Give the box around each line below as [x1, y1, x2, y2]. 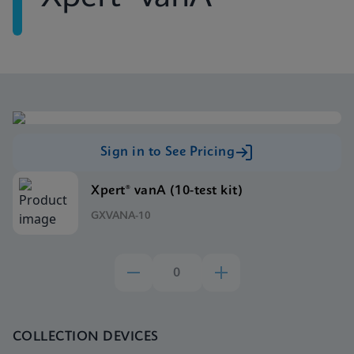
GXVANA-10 [91, 210, 152, 221]
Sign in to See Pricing [100, 145, 235, 159]
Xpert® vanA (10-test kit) [91, 183, 243, 198]
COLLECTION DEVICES [13, 330, 159, 344]
